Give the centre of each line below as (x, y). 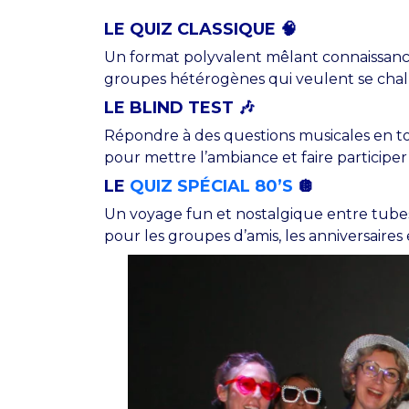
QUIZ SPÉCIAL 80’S (211, 186)
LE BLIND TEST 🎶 (179, 107)
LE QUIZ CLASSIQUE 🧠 (200, 29)
